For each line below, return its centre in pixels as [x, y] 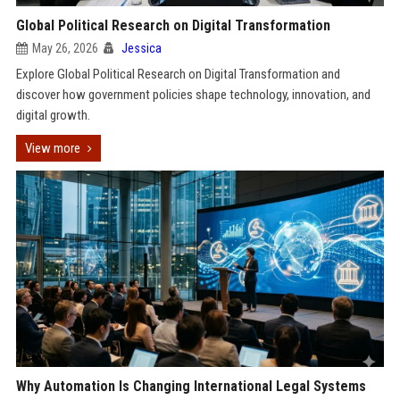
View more [52, 148]
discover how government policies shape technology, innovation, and [193, 95]
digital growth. [53, 115]
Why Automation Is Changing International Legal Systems [191, 386]
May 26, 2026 [65, 48]
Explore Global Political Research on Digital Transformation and [178, 74]
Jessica [141, 48]
